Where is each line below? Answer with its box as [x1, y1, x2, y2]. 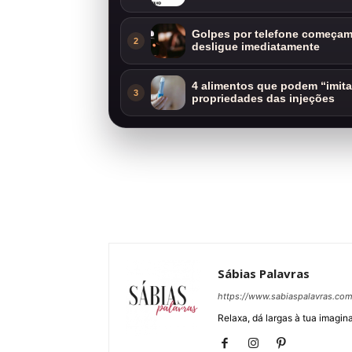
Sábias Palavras [218, 265, 310, 281]
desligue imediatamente [192, 40, 320, 53]
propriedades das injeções [192, 92, 335, 104]
